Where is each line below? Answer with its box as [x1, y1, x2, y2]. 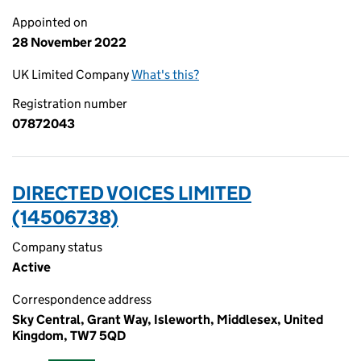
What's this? [131, 67, 199, 82]
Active [12, 259, 51, 275]
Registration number [12, 96, 127, 111]
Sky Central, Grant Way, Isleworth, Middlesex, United [12, 312, 323, 327]
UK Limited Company [12, 67, 131, 82]
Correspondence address [12, 292, 151, 307]
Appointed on [12, 15, 88, 30]
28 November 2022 [12, 35, 127, 50]
